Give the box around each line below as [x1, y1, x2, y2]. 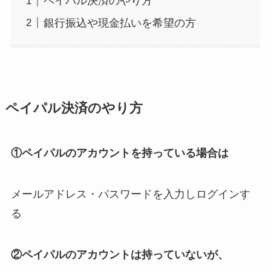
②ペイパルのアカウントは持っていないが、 [10, 249, 229, 261]
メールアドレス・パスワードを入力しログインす [10, 188, 250, 201]
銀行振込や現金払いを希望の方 [43, 16, 196, 29]
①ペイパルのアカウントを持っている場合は [10, 147, 229, 160]
